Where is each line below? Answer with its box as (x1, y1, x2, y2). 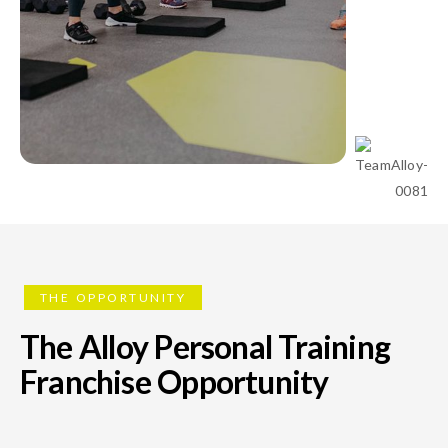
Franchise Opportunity (20, 362, 329, 402)
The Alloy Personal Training (20, 327, 391, 367)
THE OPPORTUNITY (39, 290, 187, 306)
